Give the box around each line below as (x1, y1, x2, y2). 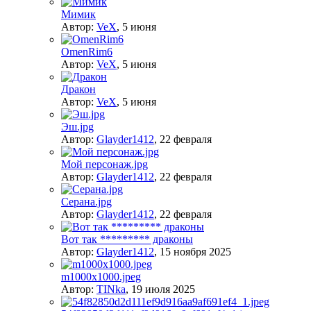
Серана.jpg (61, 196, 112, 208)
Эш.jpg (61, 121, 94, 133)
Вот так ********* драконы (61, 233, 193, 246)
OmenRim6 (61, 46, 112, 58)
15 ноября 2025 (160, 246, 231, 258)
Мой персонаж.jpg (61, 158, 148, 171)
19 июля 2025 (131, 283, 195, 296)
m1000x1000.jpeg (61, 271, 141, 283)
